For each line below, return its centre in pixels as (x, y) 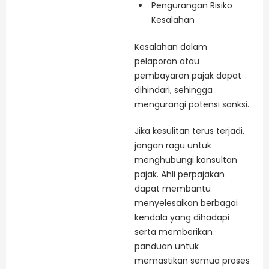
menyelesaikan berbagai (186, 203)
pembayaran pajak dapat (188, 76)
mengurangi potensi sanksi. (192, 105)
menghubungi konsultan (186, 159)
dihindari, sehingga (174, 90)
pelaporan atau (167, 62)
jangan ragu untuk (173, 145)
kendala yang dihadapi (182, 217)
